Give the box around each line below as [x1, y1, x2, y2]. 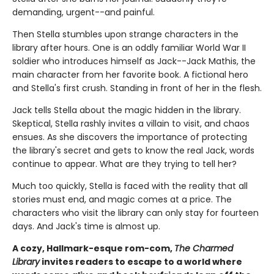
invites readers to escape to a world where [40, 256, 242, 268]
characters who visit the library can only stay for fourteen [12, 207, 259, 220]
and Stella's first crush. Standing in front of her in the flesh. [12, 82, 262, 95]
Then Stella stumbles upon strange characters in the [12, 28, 239, 41]
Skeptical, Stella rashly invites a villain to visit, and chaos [12, 117, 250, 130]
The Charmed [174, 242, 233, 255]
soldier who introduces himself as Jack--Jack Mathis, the [12, 55, 256, 68]
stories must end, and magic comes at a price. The [12, 193, 232, 206]
